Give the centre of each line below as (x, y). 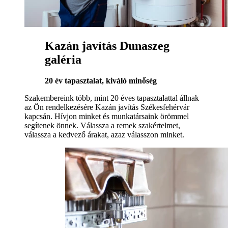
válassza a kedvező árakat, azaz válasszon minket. (104, 135)
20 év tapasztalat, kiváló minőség (101, 81)
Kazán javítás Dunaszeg (107, 46)
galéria (63, 59)
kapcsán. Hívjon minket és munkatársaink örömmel (107, 117)
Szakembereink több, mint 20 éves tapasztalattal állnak (112, 98)
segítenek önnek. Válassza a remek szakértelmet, (102, 126)
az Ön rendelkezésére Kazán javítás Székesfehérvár (107, 107)
